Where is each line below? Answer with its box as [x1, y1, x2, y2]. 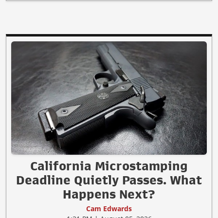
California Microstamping [30, 159, 188, 172]
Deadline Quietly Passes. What [16, 173, 202, 186]
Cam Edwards [86, 203, 132, 213]
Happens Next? [63, 187, 155, 200]
